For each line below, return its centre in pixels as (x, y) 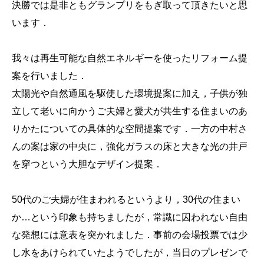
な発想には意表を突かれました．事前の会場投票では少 (130, 235)
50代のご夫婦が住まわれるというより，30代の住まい (126, 199)
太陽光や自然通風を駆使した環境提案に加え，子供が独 (130, 93)
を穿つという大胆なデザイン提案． (87, 164)
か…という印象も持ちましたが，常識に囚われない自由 (130, 217)
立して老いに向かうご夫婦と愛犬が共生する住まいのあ (130, 111)
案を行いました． (49, 75)
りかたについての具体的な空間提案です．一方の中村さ (130, 128)
